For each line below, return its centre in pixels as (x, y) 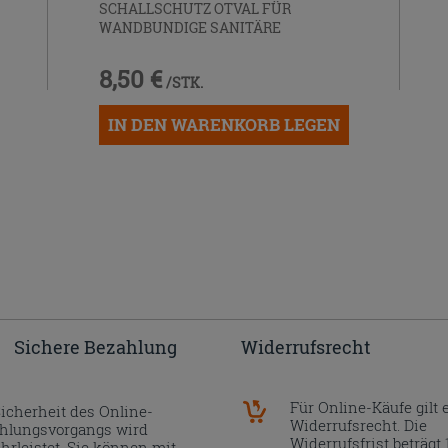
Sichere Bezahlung (95, 347)
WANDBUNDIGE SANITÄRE (189, 27)
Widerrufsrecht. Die (359, 425)
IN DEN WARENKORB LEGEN (223, 124)
